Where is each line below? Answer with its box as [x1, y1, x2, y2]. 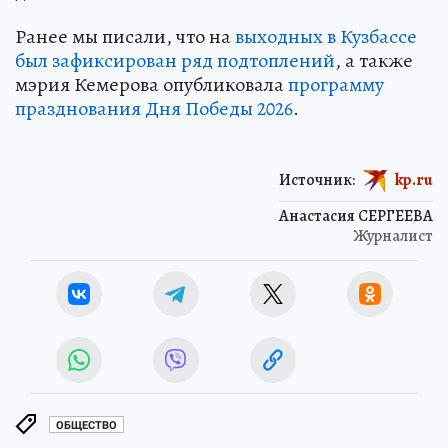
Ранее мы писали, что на [15, 23, 235, 51]
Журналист [353, 225, 433, 248]
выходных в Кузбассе [235, 23, 417, 51]
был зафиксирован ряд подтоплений [15, 47, 335, 75]
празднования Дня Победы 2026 [15, 95, 293, 123]
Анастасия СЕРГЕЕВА [279, 205, 433, 228]
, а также [335, 47, 413, 75]
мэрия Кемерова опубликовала [15, 71, 288, 99]
